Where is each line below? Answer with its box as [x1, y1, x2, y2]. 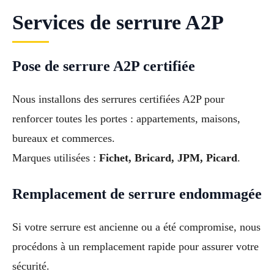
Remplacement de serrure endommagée [12, 186, 262, 202]
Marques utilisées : [12, 152, 99, 165]
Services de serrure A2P [12, 11, 224, 34]
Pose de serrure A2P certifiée [12, 58, 195, 75]
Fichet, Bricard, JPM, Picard [99, 152, 237, 165]
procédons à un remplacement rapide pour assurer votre [12, 240, 259, 253]
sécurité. [12, 260, 50, 273]
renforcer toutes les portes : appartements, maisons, [12, 113, 240, 125]
